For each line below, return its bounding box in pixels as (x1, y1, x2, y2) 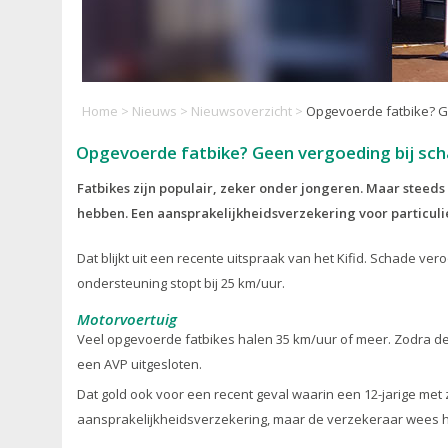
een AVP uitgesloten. (77, 355, 202, 373)
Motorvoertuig (77, 309, 177, 329)
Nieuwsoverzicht (191, 102, 292, 120)
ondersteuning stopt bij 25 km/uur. (77, 274, 285, 292)
